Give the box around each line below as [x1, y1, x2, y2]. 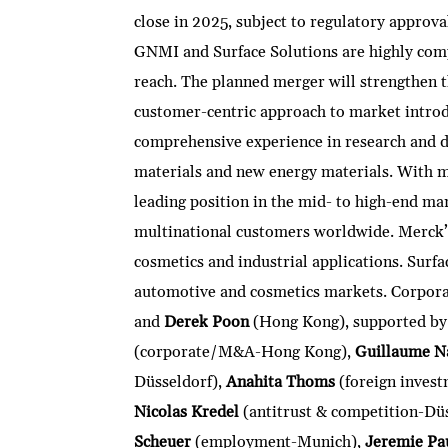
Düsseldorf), [134, 372, 227, 393]
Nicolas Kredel [134, 402, 240, 423]
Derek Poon [164, 312, 250, 333]
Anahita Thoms [226, 372, 336, 393]
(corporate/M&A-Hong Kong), [134, 342, 356, 363]
